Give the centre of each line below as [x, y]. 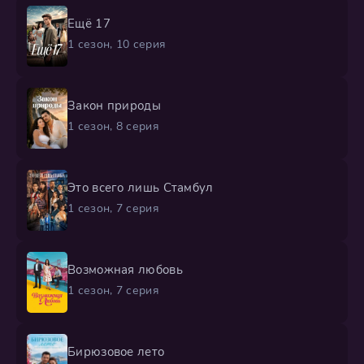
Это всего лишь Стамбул [141, 188]
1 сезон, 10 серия [117, 45]
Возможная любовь [125, 270]
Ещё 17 [89, 24]
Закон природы [114, 106]
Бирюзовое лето [116, 352]
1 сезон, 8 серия [113, 127]
